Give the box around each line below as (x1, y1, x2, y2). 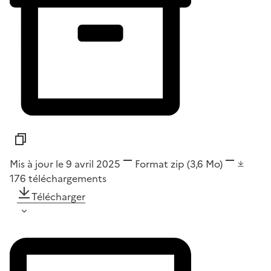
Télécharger (31, 189, 85, 204)
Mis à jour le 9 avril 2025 (10, 156, 120, 171)
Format (135, 156, 168, 171)
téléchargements (28, 171, 106, 186)
